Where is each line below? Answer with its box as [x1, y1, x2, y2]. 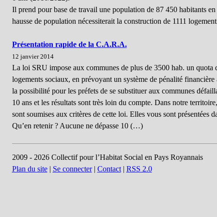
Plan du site [12, 165, 47, 173]
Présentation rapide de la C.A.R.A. [12, 40, 127, 48]
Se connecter [52, 165, 92, 173]
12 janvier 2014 [12, 53, 54, 60]
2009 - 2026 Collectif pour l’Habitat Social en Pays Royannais [12, 153, 203, 161]
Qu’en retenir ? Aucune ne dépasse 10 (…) [12, 122, 143, 130]
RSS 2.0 [126, 165, 152, 173]
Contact [97, 165, 121, 173]
